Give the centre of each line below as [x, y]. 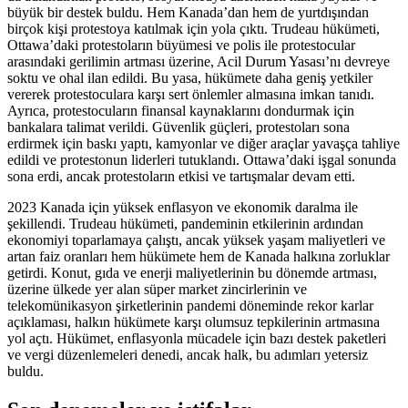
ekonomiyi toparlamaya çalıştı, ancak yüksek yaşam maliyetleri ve [196, 240]
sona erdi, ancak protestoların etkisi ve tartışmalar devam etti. [181, 176]
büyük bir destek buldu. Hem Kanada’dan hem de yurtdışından [188, 12]
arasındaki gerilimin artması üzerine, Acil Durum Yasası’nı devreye [199, 61]
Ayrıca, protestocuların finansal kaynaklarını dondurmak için [181, 110]
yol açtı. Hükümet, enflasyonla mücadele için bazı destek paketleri [197, 338]
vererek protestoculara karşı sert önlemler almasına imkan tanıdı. [191, 94]
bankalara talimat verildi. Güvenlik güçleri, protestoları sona [178, 127]
